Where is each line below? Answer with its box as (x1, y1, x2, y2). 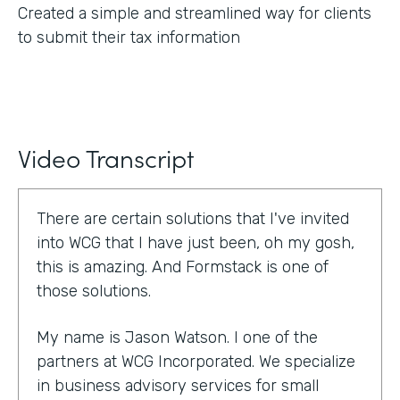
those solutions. (37, 281, 151, 302)
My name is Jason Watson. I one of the (37, 328, 318, 348)
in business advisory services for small (37, 376, 319, 396)
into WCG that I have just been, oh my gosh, (37, 233, 354, 254)
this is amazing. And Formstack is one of (37, 257, 329, 278)
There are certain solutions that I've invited (37, 209, 349, 229)
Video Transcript (18, 139, 194, 176)
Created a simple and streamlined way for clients (18, 4, 371, 24)
